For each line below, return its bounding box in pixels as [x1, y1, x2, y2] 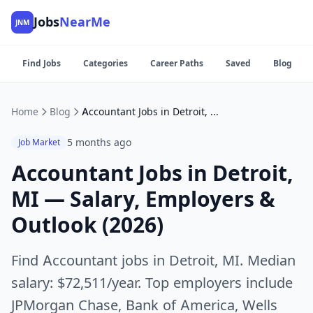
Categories [83, 58, 128, 68]
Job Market [18, 137, 60, 147]
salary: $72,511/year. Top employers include [11, 275, 293, 291]
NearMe [59, 15, 110, 29]
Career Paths [150, 58, 203, 68]
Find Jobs [22, 58, 61, 68]
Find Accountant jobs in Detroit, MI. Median [11, 252, 296, 269]
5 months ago [67, 136, 131, 148]
